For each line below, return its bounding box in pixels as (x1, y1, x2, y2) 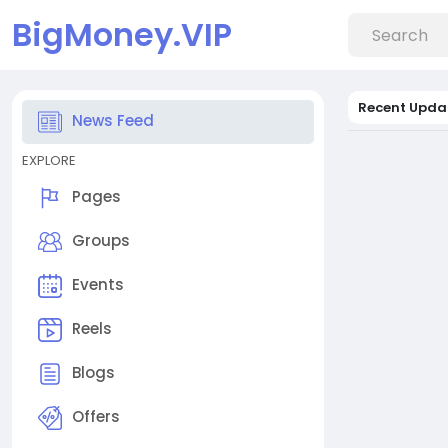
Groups (72, 230, 130, 252)
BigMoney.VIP (12, 12, 232, 57)
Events (72, 274, 124, 296)
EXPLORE (22, 151, 76, 170)
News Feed (72, 110, 154, 132)
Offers (72, 406, 120, 428)
